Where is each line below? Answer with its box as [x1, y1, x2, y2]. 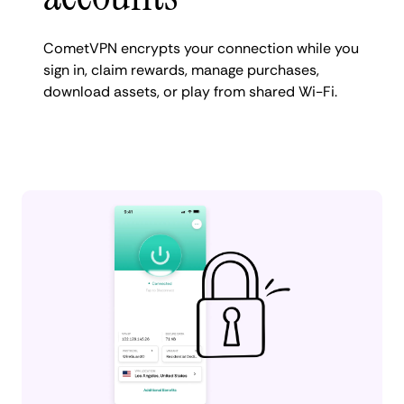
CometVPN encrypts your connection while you [43, 38, 359, 58]
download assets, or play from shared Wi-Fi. [43, 81, 337, 101]
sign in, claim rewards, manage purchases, [43, 60, 319, 79]
